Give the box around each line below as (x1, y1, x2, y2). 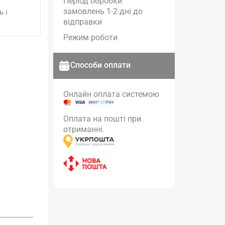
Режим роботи (63, 33, 118, 42)
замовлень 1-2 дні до (63, 7, 143, 16)
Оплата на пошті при (63, 114, 142, 124)
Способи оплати (70, 60, 131, 70)
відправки (63, 17, 102, 27)
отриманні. (63, 124, 105, 134)
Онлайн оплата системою (63, 89, 160, 99)
